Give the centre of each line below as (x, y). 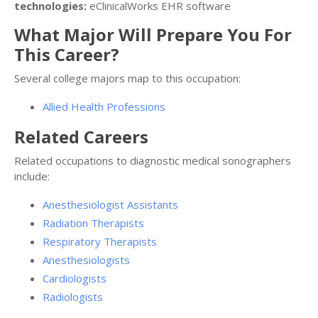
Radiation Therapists (93, 223)
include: (32, 176)
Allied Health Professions (104, 107)
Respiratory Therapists (100, 242)
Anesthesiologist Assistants (110, 205)
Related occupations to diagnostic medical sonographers (153, 161)
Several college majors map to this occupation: (127, 78)
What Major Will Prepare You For (153, 35)
